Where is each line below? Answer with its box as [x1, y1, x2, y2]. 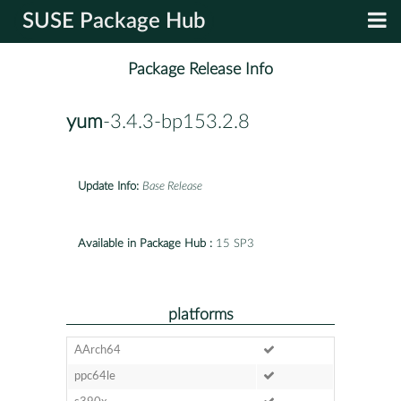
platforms [167, 306, 234, 322]
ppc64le [73, 370, 115, 382]
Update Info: [78, 180, 139, 192]
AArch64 [73, 344, 121, 356]
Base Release [142, 180, 202, 192]
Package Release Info [128, 61, 273, 79]
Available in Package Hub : [78, 237, 212, 250]
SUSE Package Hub [22, 11, 206, 32]
